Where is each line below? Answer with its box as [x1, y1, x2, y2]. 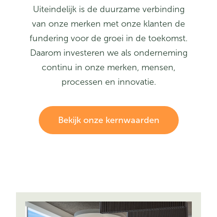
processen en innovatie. [61, 77, 156, 88]
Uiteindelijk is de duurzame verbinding [32, 4, 185, 15]
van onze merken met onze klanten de [32, 18, 185, 30]
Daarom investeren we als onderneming [30, 47, 187, 59]
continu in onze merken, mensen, [42, 62, 175, 73]
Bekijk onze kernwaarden [58, 115, 159, 126]
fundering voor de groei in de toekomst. [30, 33, 187, 44]
